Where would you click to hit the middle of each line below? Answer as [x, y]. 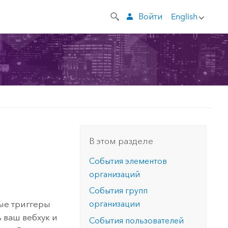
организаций [115, 174]
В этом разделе [121, 141]
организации [115, 204]
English [184, 16]
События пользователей [137, 221]
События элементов [128, 161]
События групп [119, 191]
